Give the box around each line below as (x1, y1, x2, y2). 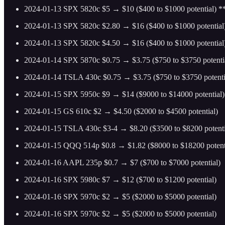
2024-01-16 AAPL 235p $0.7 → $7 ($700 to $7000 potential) (24, 158, 220, 167)
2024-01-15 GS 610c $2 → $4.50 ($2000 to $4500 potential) (24, 107, 218, 116)
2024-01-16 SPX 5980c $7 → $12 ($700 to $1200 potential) (24, 175, 216, 184)
